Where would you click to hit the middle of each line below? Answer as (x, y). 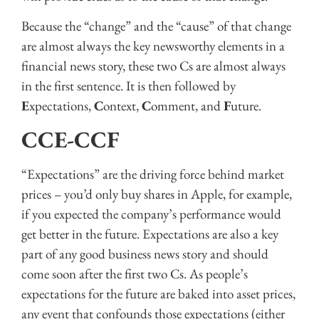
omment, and (187, 105)
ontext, (122, 105)
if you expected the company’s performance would (151, 214)
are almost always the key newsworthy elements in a (153, 46)
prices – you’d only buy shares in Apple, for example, (157, 194)
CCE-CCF (70, 140)
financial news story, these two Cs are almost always (153, 66)
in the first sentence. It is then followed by (129, 85)
